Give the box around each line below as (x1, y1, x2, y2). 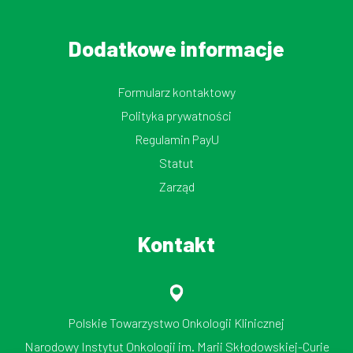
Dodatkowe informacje (69, 35, 284, 61)
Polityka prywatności (121, 108, 232, 124)
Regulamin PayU (134, 132, 219, 147)
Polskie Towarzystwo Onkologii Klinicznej (69, 315, 284, 331)
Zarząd (158, 179, 195, 195)
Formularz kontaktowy (117, 84, 236, 100)
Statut (159, 155, 194, 171)
